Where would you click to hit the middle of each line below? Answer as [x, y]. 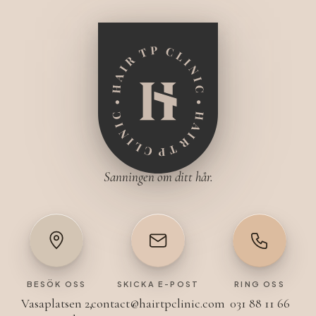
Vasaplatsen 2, [56, 303]
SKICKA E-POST [158, 284]
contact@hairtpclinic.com [158, 303]
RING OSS [260, 284]
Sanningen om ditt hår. [158, 176]
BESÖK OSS [56, 284]
